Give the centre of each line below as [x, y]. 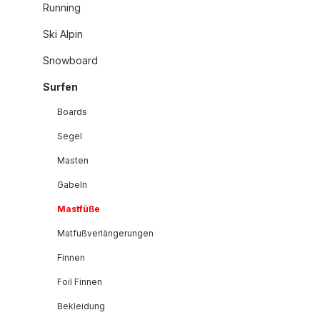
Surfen [60, 86]
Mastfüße [79, 209]
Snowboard [70, 60]
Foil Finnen [80, 281]
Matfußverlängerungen [105, 233]
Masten [73, 160]
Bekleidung [81, 306]
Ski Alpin [63, 34]
